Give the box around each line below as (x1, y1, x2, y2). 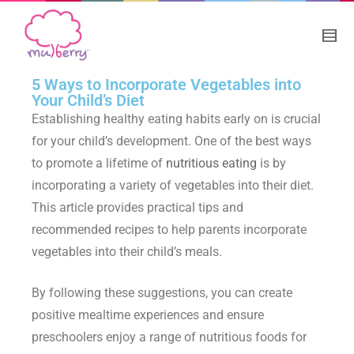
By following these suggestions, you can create (32, 285, 292, 301)
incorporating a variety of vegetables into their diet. (32, 178, 314, 194)
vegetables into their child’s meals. (32, 244, 222, 260)
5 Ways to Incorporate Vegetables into (32, 75, 301, 95)
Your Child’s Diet (32, 91, 145, 111)
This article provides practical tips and (32, 200, 243, 216)
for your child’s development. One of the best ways (32, 134, 311, 149)
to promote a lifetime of (32, 156, 166, 171)
